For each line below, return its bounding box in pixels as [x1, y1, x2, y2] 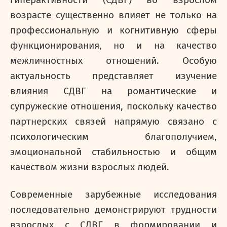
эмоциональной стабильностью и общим [10, 146, 217, 158]
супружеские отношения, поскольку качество [10, 101, 217, 112]
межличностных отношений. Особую [10, 55, 217, 66]
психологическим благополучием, [10, 131, 217, 142]
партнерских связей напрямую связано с [10, 116, 217, 127]
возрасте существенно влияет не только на [10, 10, 217, 21]
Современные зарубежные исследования [10, 189, 217, 200]
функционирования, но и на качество [10, 40, 217, 51]
